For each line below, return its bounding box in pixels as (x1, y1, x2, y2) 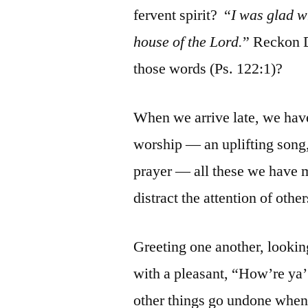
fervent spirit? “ (133, 5, 232, 25)
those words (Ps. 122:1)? (133, 58, 283, 78)
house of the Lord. (133, 32, 243, 52)
